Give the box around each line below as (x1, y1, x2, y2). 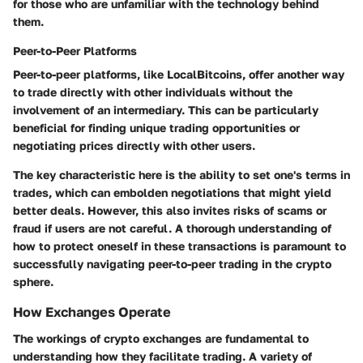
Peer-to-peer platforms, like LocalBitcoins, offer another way (13, 67, 344, 82)
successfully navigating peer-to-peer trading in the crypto (13, 257, 331, 271)
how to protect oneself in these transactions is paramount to (13, 239, 346, 254)
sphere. (13, 275, 53, 289)
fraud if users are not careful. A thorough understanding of (13, 221, 331, 236)
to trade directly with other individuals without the (13, 85, 293, 100)
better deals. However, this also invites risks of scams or (13, 203, 327, 218)
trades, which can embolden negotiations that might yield (13, 186, 331, 200)
